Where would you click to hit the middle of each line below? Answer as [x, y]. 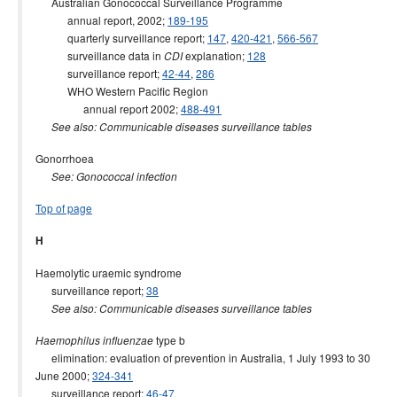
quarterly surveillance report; [121, 38]
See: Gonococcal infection [114, 176]
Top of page [64, 208]
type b [169, 340]
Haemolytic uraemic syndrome [109, 272]
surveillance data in [100, 55]
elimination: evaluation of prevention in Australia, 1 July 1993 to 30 [203, 358]
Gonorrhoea [65, 158]
